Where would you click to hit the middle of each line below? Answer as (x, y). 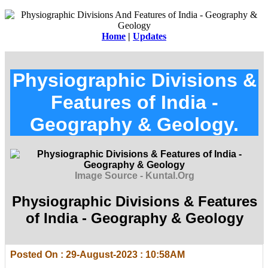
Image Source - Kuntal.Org (134, 175)
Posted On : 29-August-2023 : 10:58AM (98, 255)
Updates (150, 36)
